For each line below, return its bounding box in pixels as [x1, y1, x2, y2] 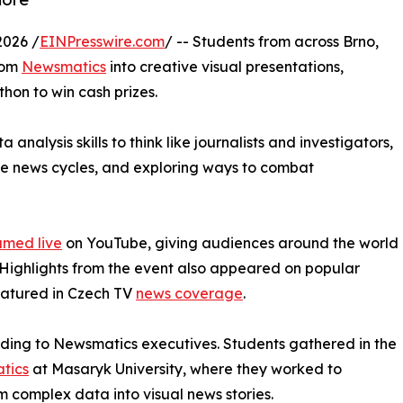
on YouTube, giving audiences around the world [62, 234, 399, 253]
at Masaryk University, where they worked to [29, 360, 342, 379]
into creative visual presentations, [106, 58, 344, 76]
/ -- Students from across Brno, [165, 32, 379, 51]
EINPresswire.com [40, 32, 165, 51]
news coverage [136, 284, 243, 303]
